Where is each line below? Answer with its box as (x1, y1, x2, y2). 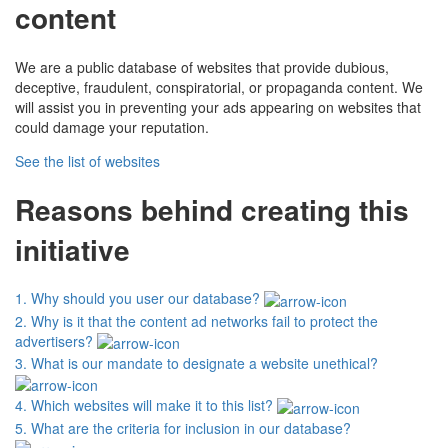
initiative (15, 228, 130, 270)
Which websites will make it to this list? (31, 395, 273, 416)
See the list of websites (15, 150, 160, 171)
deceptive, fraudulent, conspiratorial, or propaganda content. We (15, 76, 423, 97)
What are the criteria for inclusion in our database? (31, 417, 351, 438)
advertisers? (15, 330, 93, 351)
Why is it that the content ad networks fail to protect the (31, 310, 378, 331)
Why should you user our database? (31, 288, 260, 309)
